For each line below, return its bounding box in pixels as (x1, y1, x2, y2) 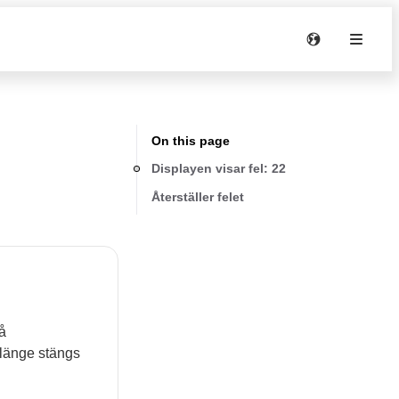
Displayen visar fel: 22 (151, 160, 286, 175)
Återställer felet (151, 189, 244, 204)
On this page (151, 134, 230, 148)
